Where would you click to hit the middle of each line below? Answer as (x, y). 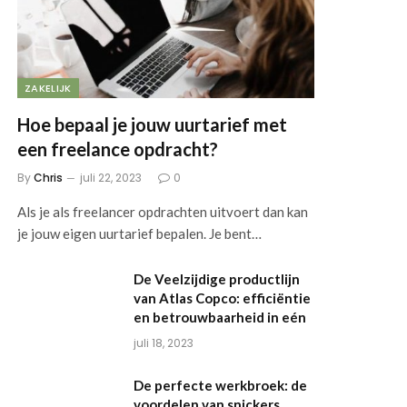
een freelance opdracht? (118, 149)
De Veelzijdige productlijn (217, 278)
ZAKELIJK (48, 88)
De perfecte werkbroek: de (221, 385)
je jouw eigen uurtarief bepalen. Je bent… (140, 233)
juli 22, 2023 (111, 177)
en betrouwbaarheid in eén (220, 317)
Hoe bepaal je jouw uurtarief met (153, 124)
